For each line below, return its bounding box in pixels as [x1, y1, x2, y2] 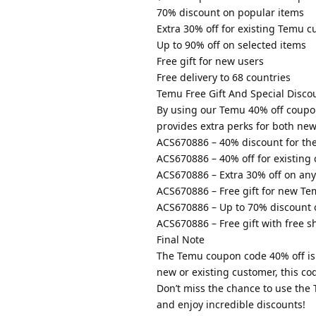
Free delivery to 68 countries [157, 70, 291, 84]
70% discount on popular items [157, 5, 304, 19]
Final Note [157, 232, 205, 246]
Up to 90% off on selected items [157, 37, 306, 51]
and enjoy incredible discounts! [157, 297, 305, 311]
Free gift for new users [157, 54, 264, 68]
